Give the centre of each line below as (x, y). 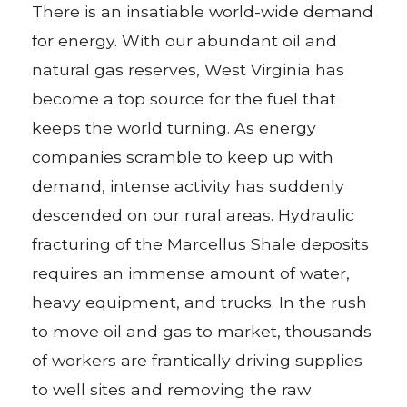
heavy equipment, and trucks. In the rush (200, 302)
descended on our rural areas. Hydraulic (194, 214)
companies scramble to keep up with (183, 156)
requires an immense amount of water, (191, 273)
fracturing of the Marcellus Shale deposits (201, 243)
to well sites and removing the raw (172, 389)
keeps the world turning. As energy (174, 127)
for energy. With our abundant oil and (185, 40)
